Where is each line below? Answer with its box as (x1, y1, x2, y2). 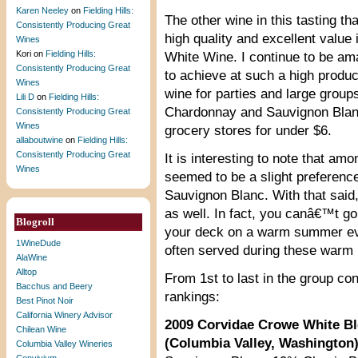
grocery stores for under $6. (165, 123, 332, 138)
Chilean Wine (16, 324, 66, 334)
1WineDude (16, 238, 61, 248)
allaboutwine (16, 135, 63, 145)
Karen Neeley (16, 6, 69, 15)
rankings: (165, 289, 220, 304)
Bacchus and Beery (16, 281, 93, 291)
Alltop (16, 267, 37, 276)
